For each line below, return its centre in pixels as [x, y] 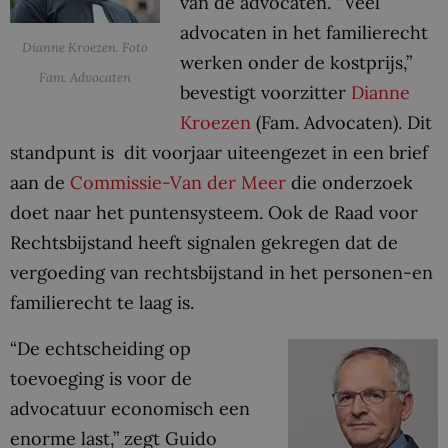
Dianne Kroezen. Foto [85, 48]
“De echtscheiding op [100, 348]
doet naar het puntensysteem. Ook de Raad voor [214, 212]
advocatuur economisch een [130, 408]
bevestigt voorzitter [265, 92]
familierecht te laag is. [102, 302]
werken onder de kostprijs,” [296, 62]
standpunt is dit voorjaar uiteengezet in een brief [219, 152]
